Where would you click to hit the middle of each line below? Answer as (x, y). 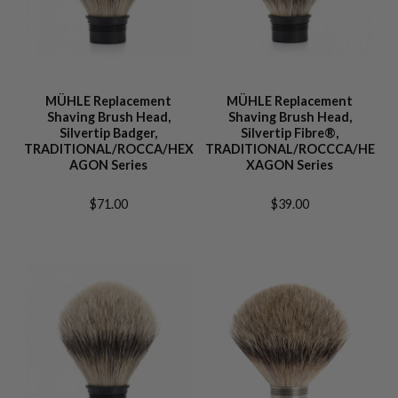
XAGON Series (290, 165)
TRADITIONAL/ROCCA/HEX (108, 149)
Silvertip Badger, (108, 133)
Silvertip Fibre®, (290, 133)
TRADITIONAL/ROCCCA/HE (290, 149)
